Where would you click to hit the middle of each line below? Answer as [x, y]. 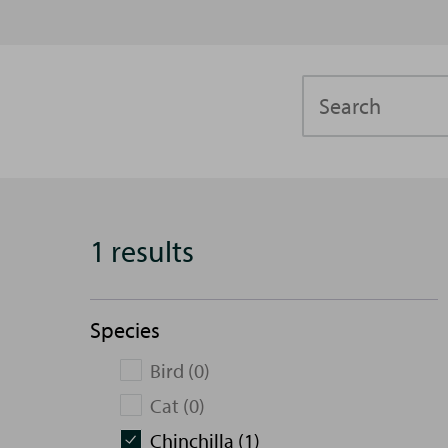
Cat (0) [177, 405]
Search [332, 89]
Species [125, 330]
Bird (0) [180, 370]
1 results [142, 250]
